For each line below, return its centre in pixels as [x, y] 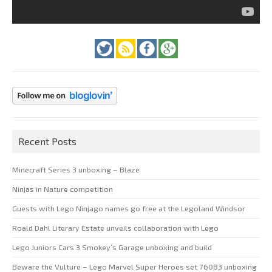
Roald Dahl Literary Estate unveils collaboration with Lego [115, 227]
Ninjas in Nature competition [63, 189]
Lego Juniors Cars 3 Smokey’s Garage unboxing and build [112, 247]
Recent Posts [47, 141]
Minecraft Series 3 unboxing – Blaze [76, 169]
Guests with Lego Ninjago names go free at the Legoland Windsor [129, 208]
